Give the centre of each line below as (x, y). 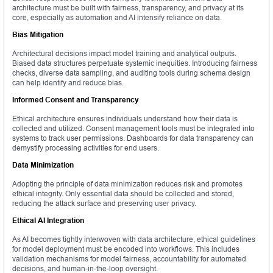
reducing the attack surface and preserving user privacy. (104, 204)
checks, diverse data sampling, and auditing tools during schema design (131, 73)
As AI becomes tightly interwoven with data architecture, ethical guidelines (134, 239)
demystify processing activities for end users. (86, 148)
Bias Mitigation (38, 35)
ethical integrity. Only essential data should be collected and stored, (123, 194)
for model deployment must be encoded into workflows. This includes (126, 249)
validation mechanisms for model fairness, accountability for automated (129, 259)
